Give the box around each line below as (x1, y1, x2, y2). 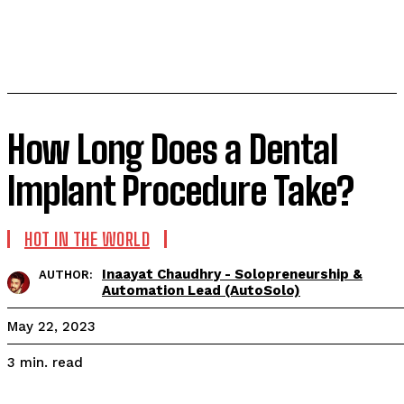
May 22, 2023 (7, 318, 96, 335)
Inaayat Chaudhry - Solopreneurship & (102, 266, 363, 282)
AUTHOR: (39, 268, 93, 281)
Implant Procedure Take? (7, 169, 353, 214)
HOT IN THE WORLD (24, 228, 150, 250)
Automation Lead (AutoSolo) (102, 282, 300, 298)
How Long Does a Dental (7, 127, 338, 172)
